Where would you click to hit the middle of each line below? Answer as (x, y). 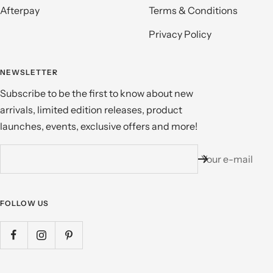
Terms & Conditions (193, 11)
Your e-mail (227, 159)
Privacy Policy (180, 34)
